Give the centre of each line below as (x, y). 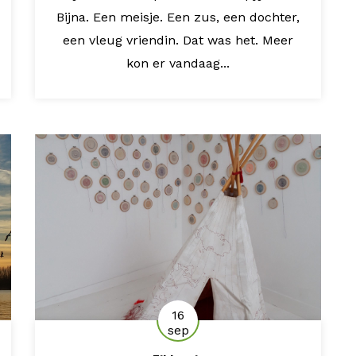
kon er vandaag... (178, 63)
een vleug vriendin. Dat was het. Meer (178, 40)
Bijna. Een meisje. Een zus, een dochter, (178, 17)
